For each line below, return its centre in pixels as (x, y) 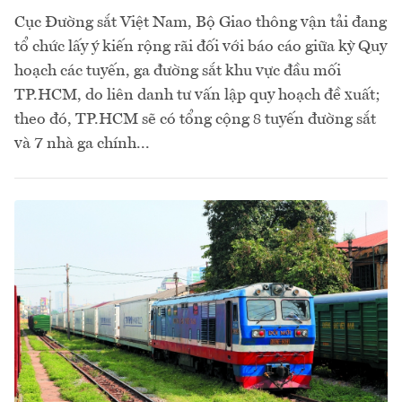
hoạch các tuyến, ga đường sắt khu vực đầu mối (178, 71)
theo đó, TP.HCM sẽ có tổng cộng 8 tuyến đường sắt (195, 120)
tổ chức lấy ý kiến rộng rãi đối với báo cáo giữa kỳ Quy (201, 47)
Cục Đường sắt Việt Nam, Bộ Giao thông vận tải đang (201, 23)
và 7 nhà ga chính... (82, 144)
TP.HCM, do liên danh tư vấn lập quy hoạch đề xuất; (197, 96)
